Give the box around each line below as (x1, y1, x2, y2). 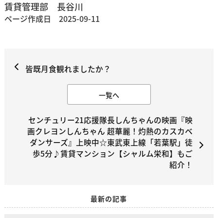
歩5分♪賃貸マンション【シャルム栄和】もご (33, 148, 193, 160)
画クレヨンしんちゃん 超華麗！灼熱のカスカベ (27, 126, 193, 137)
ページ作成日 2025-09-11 (4, 13, 100, 25)
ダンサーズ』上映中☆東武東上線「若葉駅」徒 (30, 137, 193, 148)
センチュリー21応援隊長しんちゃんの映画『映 (28, 114, 193, 126)
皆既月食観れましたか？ (25, 63, 111, 75)
